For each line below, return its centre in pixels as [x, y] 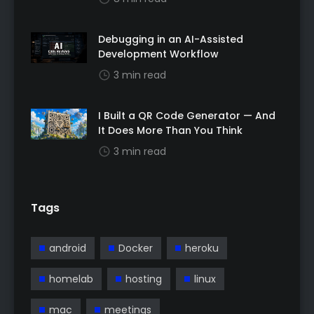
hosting [144, 279]
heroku [202, 248]
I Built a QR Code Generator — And [187, 115]
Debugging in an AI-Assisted [171, 39]
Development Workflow [158, 54]
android [68, 248]
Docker [136, 248]
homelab [71, 279]
